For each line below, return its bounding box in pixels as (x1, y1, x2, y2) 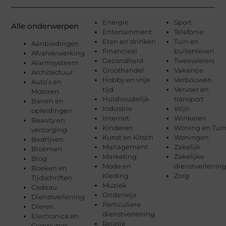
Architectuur (31, 68, 73, 77)
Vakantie (174, 66, 203, 75)
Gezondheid (102, 56, 144, 65)
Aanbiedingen (31, 39, 80, 48)
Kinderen (102, 124, 134, 132)
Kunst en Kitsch (102, 133, 154, 142)
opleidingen (31, 106, 73, 115)
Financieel (102, 47, 138, 55)
